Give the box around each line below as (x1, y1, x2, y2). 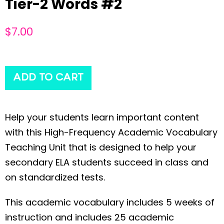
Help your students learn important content (5, 110, 199, 123)
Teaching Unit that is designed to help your (5, 140, 196, 153)
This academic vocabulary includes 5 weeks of (5, 195, 214, 208)
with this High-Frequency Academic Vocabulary (5, 125, 217, 138)
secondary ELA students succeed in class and (5, 155, 208, 168)
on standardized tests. (5, 170, 105, 183)
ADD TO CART (13, 72, 83, 83)
